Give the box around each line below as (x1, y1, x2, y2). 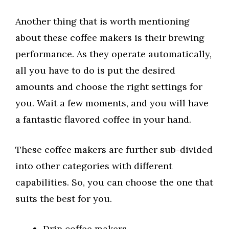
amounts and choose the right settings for (15, 81, 202, 93)
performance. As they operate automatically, (15, 48, 212, 60)
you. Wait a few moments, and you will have (15, 97, 209, 109)
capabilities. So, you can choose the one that (15, 176, 213, 189)
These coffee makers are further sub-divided (15, 144, 213, 156)
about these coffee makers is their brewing (15, 32, 204, 44)
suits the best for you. (15, 193, 112, 205)
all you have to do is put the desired (15, 64, 175, 77)
